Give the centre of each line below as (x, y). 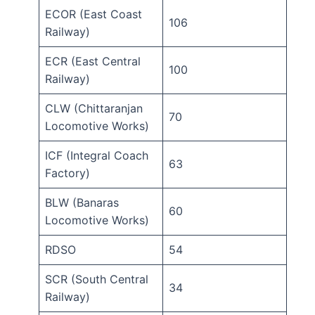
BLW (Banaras (82, 203)
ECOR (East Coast (94, 14)
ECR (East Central (93, 62)
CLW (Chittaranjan (94, 109)
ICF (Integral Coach (97, 156)
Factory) (67, 173)
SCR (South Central (97, 279)
